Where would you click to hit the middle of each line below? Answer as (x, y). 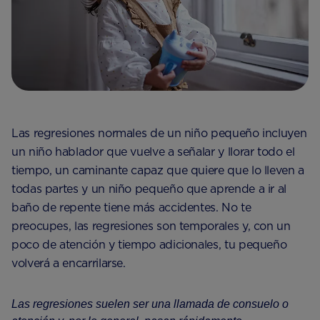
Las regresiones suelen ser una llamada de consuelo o (150, 304)
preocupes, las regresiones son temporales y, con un (151, 226)
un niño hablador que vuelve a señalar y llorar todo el (153, 152)
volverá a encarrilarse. (69, 264)
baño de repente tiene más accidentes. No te (131, 208)
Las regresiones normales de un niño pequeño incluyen (159, 134)
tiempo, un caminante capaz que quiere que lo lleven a (158, 171)
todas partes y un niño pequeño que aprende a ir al (149, 189)
